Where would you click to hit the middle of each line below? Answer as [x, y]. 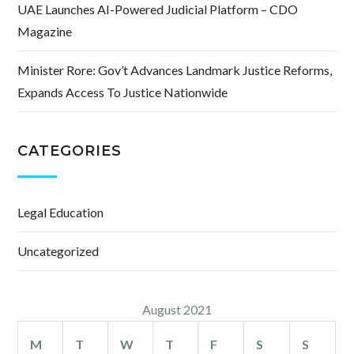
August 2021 [177, 310]
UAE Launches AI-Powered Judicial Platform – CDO [158, 9]
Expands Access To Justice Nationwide [123, 92]
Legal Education [61, 213]
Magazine [45, 32]
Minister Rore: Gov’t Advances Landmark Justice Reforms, [175, 70]
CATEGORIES [70, 151]
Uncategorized [58, 251]
